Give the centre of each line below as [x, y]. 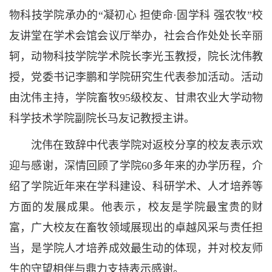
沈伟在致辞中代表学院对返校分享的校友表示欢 [147, 145]
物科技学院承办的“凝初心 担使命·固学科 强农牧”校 [136, 15]
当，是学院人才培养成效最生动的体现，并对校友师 [136, 248]
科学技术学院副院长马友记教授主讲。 [102, 118]
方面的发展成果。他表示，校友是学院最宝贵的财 [136, 207]
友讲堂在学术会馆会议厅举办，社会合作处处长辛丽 [136, 36]
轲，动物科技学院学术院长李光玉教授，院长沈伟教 [136, 56]
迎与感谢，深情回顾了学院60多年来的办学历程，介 [136, 166]
